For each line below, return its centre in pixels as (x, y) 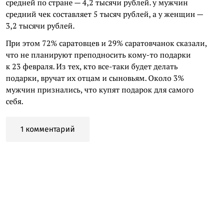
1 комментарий (48, 129)
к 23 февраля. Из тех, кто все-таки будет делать (92, 66)
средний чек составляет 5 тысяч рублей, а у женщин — (104, 14)
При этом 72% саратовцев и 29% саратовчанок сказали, (106, 43)
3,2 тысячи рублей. (40, 25)
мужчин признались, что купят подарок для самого (100, 89)
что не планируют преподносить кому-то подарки (98, 54)
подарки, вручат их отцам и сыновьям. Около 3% (95, 78)
